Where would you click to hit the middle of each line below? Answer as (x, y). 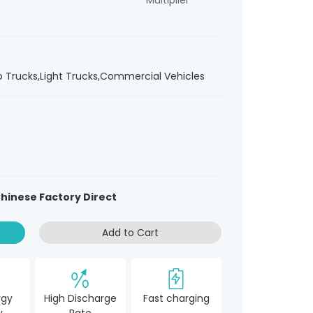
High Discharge (80, 298)
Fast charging (176, 298)
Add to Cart (131, 232)
